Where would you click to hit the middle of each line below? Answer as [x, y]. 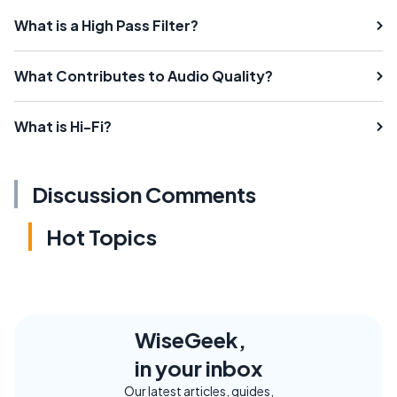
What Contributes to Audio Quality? [144, 75]
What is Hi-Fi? [63, 126]
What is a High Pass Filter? [106, 25]
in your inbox [198, 367]
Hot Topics [101, 236]
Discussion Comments [144, 194]
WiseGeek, [191, 339]
